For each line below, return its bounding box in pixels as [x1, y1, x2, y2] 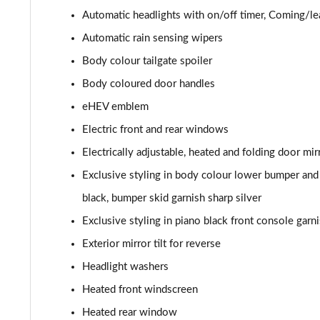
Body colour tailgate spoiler [82, 56, 212, 66]
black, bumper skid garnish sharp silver [82, 193, 261, 204]
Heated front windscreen [82, 284, 198, 295]
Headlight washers [82, 261, 169, 272]
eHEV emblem [82, 101, 149, 112]
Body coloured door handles [82, 79, 215, 89]
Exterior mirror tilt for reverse [82, 239, 221, 249]
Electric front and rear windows [82, 124, 229, 135]
